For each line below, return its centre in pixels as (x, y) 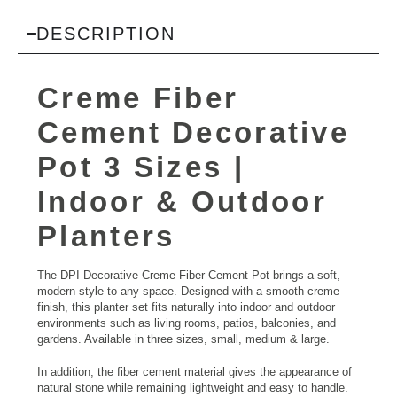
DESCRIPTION (105, 33)
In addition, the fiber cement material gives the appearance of (195, 372)
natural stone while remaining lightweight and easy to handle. (193, 388)
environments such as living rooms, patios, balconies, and (187, 323)
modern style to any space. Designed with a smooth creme (188, 291)
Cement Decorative (194, 132)
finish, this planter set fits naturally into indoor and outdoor (186, 307)
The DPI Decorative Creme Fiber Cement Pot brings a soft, (189, 275)
